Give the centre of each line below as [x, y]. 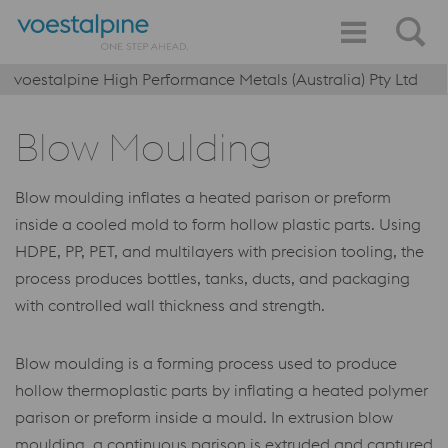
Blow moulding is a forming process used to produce [206, 363]
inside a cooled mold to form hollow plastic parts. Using [218, 224]
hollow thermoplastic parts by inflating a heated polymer [221, 390]
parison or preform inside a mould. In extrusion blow [204, 417]
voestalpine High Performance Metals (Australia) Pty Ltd [216, 79]
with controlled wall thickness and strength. [170, 305]
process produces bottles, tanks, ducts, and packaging [212, 278]
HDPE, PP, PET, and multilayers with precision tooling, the [219, 251]
